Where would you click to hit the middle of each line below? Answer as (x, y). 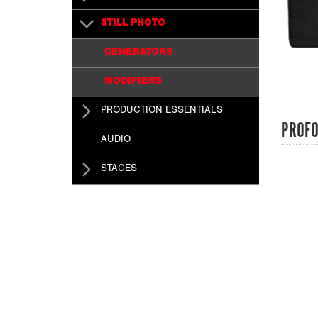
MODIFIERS (133, 83)
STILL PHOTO (133, 24)
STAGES (119, 170)
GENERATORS (138, 54)
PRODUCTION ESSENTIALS (162, 112)
